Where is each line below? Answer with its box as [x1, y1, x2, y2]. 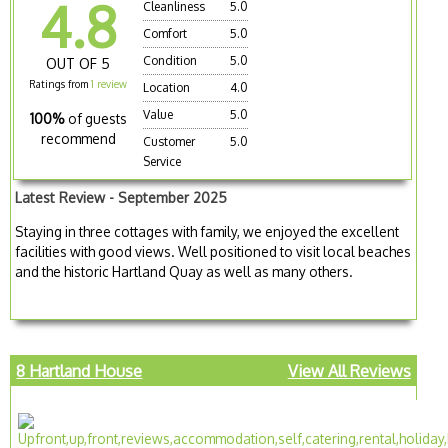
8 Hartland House [16, 361, 143, 382]
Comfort [143, 26, 188, 42]
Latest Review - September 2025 [15, 189, 228, 207]
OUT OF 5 [46, 55, 111, 73]
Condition [143, 53, 198, 69]
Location [143, 80, 191, 96]
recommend [40, 130, 116, 148]
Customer [143, 134, 196, 150]
